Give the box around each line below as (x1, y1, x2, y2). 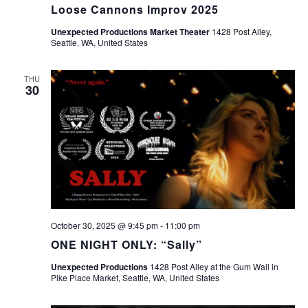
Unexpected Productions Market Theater (50, 25, 212, 38)
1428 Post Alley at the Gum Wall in (149, 260, 278, 272)
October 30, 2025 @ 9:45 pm (50, 219, 158, 231)
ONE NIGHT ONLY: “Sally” (50, 236, 202, 252)
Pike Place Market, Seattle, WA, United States (50, 271, 219, 283)
